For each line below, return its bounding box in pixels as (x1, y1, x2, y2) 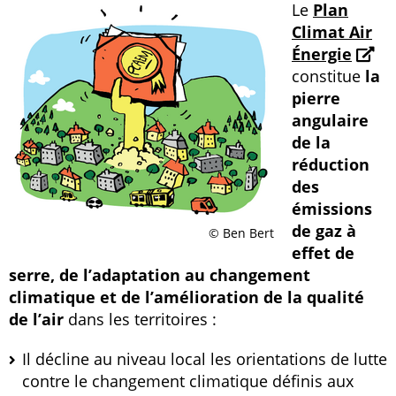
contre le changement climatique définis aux (22, 370, 354, 392)
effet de (292, 242, 354, 263)
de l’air (9, 308, 64, 330)
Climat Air (292, 21, 372, 42)
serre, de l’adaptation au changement (9, 264, 310, 286)
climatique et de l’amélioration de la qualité (9, 286, 364, 308)
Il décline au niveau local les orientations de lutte (22, 348, 387, 369)
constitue (292, 65, 361, 87)
